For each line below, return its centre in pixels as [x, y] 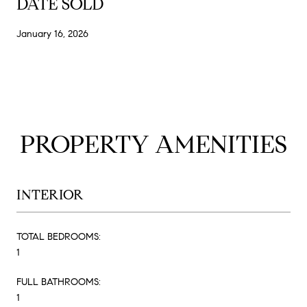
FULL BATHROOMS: [59, 282]
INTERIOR [50, 195]
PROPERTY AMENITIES [153, 144]
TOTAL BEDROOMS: [59, 236]
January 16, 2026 [52, 34]
